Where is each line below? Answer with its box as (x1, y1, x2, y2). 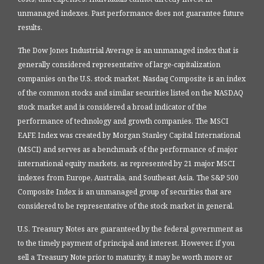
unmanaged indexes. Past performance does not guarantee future (18, 8, 244, 19)
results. (18, 22, 42, 33)
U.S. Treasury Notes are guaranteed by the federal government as (18, 224, 243, 235)
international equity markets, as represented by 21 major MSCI (18, 159, 235, 169)
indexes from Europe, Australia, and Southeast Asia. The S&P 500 (18, 173, 239, 183)
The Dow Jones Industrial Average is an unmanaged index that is (18, 45, 239, 56)
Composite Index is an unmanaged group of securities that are (18, 187, 232, 197)
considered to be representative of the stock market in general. (18, 201, 234, 212)
